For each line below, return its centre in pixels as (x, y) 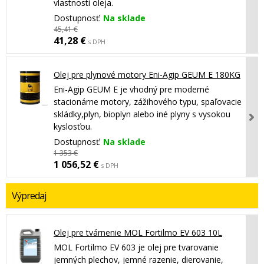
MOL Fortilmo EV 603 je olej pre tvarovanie (136, 247)
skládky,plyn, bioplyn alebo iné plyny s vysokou (142, 114)
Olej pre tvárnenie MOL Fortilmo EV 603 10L (138, 233)
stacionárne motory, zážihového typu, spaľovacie (148, 102)
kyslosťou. (73, 127)
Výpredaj (29, 196)
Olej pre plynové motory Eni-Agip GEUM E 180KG (147, 75)
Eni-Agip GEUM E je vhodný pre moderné (131, 90)
